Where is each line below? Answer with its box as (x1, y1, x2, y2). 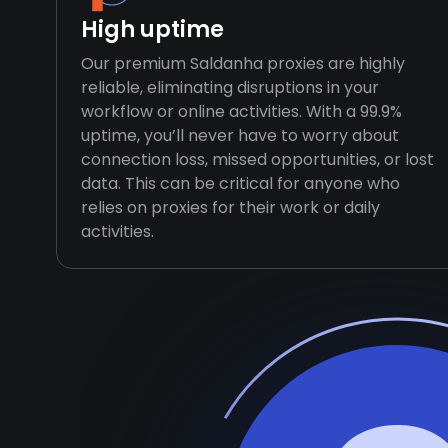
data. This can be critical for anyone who (81, 172, 400, 195)
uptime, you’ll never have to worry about (81, 124, 399, 147)
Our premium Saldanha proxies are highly (81, 52, 405, 75)
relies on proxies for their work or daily (81, 196, 380, 219)
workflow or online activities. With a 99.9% (81, 100, 402, 123)
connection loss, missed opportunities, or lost (81, 148, 434, 171)
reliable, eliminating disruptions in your (81, 76, 379, 99)
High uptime (81, 14, 224, 45)
